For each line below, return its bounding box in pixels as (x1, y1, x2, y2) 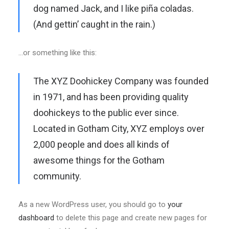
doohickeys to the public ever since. (33, 107, 179, 118)
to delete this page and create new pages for (54, 213, 207, 222)
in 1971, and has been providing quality (33, 91, 189, 102)
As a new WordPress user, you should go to (18, 200, 168, 209)
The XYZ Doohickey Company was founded (33, 76, 209, 86)
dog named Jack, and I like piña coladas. (33, 3, 194, 14)
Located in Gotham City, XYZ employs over (33, 123, 204, 134)
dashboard (18, 213, 54, 222)
